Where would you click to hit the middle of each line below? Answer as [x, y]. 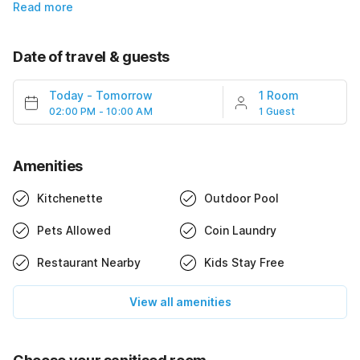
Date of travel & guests [91, 56]
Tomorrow [124, 95]
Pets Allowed [74, 230]
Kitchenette [70, 198]
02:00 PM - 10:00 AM [101, 111]
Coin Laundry [240, 230]
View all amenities [180, 301]
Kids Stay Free [244, 262]
